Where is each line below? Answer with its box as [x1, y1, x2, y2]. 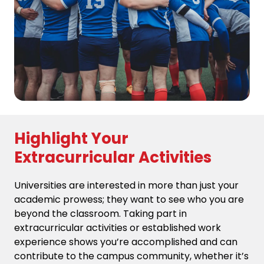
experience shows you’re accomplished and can [14, 235, 237, 249]
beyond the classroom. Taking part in [14, 207, 187, 221]
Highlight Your [14, 128, 128, 150]
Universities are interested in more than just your [14, 179, 239, 193]
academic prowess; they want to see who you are [14, 193, 244, 207]
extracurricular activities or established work [14, 221, 221, 235]
